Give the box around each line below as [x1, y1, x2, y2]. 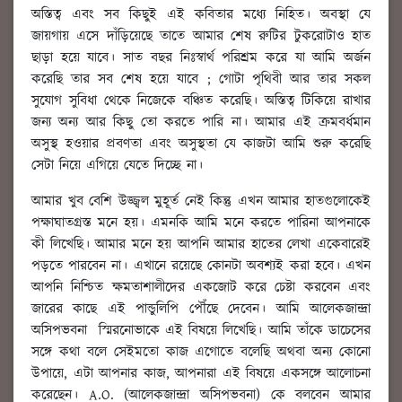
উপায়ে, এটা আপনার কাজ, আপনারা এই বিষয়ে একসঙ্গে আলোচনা [31, 363, 371, 385]
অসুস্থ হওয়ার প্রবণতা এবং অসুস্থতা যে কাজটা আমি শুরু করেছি [31, 134, 371, 155]
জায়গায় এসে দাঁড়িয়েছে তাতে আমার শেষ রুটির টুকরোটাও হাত [31, 26, 371, 48]
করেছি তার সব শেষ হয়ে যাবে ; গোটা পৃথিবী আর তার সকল [31, 69, 371, 91]
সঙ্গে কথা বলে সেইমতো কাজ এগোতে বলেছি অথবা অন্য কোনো [31, 342, 371, 363]
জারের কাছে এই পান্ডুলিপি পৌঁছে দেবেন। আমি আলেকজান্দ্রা [31, 299, 371, 320]
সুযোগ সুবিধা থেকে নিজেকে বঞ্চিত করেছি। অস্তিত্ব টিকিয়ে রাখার [31, 91, 371, 112]
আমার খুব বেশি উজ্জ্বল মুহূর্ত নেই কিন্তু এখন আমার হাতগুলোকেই [31, 191, 371, 213]
